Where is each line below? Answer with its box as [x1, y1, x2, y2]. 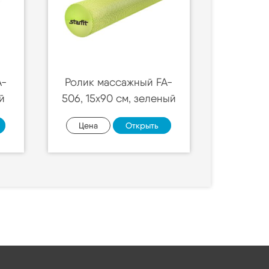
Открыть [125, 121, 159, 130]
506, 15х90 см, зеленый [61, 92, 176, 104]
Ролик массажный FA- [65, 76, 173, 88]
